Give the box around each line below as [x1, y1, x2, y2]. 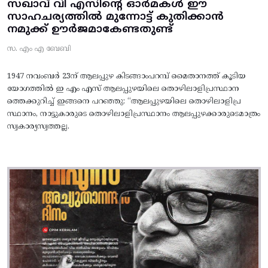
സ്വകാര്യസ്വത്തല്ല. [7, 121, 69, 132]
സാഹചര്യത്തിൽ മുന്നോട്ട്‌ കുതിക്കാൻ [7, 10, 224, 24]
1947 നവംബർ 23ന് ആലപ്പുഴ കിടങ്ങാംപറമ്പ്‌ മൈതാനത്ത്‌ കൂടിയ [7, 71, 246, 81]
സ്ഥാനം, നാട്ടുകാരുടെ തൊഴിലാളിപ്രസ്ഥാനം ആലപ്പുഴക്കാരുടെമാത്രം [7, 109, 260, 119]
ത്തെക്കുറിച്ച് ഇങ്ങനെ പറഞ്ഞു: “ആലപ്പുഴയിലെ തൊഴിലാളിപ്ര [7, 96, 241, 106]
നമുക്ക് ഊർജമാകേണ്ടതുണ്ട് [7, 22, 173, 36]
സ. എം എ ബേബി [7, 44, 71, 54]
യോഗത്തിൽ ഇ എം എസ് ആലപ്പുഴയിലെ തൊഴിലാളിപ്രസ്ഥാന [7, 84, 239, 94]
